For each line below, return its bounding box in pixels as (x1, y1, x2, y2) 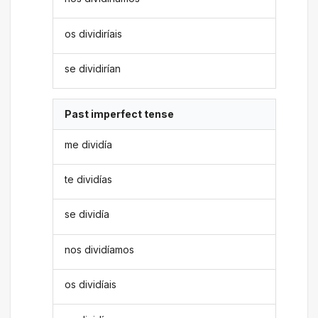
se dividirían (65, 62, 121, 75)
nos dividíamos (65, 243, 135, 256)
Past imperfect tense (65, 108, 175, 121)
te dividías (65, 173, 113, 186)
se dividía (65, 208, 110, 221)
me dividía (65, 138, 113, 150)
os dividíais (65, 278, 117, 291)
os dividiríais (65, 27, 123, 40)
